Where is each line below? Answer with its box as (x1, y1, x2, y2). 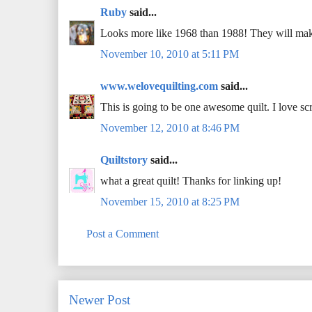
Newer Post (69, 292, 130, 308)
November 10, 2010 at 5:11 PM (100, 48, 239, 61)
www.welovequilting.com (100, 80, 218, 93)
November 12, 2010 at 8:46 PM (100, 122, 240, 134)
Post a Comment (86, 228, 159, 240)
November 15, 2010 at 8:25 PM (100, 196, 240, 208)
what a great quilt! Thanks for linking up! (100, 175, 281, 187)
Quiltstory (100, 154, 148, 166)
